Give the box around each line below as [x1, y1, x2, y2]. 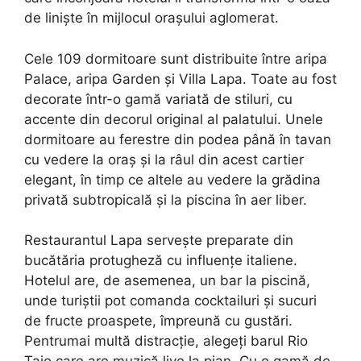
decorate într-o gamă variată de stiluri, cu [24, 90, 293, 107]
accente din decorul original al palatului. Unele [24, 110, 323, 127]
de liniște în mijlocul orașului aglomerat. [24, 10, 279, 27]
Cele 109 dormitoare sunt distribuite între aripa [24, 50, 327, 67]
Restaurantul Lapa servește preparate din [24, 232, 293, 249]
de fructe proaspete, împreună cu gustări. [24, 313, 293, 330]
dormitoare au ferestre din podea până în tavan [24, 131, 331, 147]
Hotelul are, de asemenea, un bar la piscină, [24, 272, 310, 289]
